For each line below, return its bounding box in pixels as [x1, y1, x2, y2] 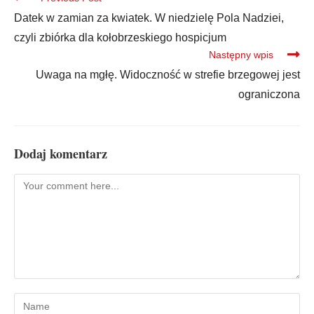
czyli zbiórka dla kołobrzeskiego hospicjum [14, 31, 226, 43]
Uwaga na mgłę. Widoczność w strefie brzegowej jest [36, 68, 300, 81]
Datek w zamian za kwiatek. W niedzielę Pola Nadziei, [14, 11, 284, 24]
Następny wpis [209, 48, 273, 60]
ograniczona [238, 88, 300, 100]
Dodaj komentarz [14, 144, 107, 163]
